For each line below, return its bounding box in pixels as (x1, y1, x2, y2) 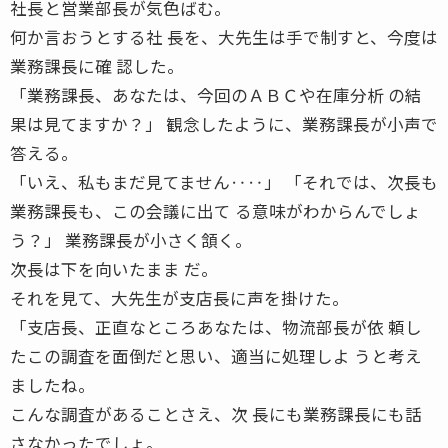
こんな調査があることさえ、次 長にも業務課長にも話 (10, 401, 422, 426)
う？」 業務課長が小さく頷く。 (10, 227, 252, 252)
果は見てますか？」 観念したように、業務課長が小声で (10, 111, 438, 136)
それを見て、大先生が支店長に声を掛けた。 (10, 285, 349, 310)
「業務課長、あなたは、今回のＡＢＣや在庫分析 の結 (10, 82, 422, 107)
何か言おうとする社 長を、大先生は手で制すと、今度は (10, 24, 438, 49)
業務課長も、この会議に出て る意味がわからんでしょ (10, 198, 421, 223)
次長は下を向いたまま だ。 (10, 256, 218, 281)
